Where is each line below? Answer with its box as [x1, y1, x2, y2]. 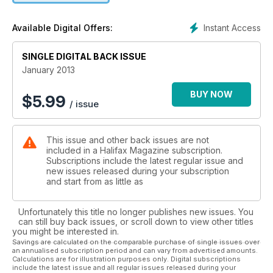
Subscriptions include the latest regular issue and [46, 155, 243, 166]
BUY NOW [190, 89, 233, 100]
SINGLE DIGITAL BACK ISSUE [22, 51, 146, 62]
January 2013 [22, 65, 75, 76]
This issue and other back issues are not [46, 135, 209, 146]
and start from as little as [46, 176, 143, 187]
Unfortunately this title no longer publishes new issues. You [18, 207, 253, 218]
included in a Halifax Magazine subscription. [46, 145, 222, 156]
